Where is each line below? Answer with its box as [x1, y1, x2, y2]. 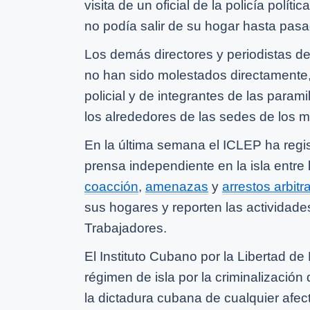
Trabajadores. [84, 220, 167, 235]
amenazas [145, 179, 208, 194]
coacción [84, 179, 138, 194]
